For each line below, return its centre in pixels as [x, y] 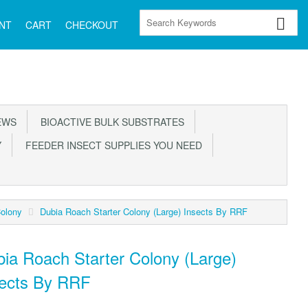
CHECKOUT [92, 25]
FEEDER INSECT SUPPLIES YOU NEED [111, 145]
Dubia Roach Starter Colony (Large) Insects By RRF [144, 211]
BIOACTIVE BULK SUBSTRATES [110, 122]
